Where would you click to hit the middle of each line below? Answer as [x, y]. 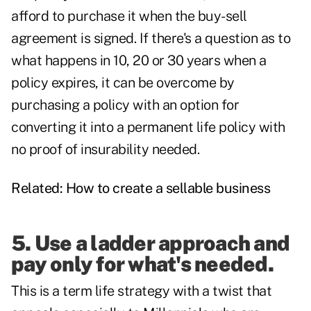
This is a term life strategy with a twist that [141, 291]
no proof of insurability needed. [105, 150]
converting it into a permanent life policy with [148, 127]
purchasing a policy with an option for [125, 105]
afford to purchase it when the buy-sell [129, 16]
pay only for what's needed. [142, 264]
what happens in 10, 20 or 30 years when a [139, 61]
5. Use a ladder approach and [150, 243]
